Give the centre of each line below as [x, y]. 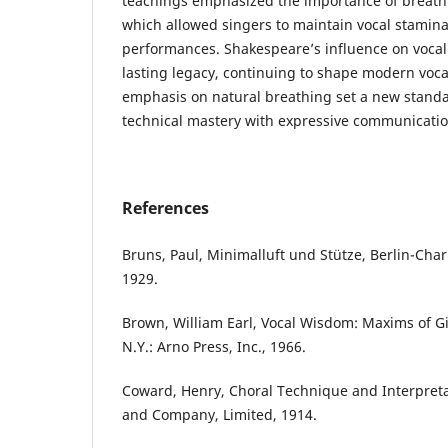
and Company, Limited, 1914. [219, 415]
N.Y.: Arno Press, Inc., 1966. [214, 347]
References [165, 208]
